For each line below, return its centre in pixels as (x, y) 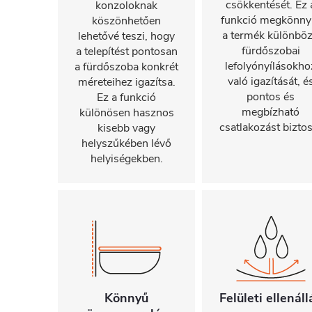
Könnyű (126, 298)
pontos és (271, 97)
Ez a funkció (126, 97)
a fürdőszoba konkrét (126, 67)
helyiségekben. (126, 159)
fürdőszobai (271, 51)
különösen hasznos (126, 113)
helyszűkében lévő (126, 143)
